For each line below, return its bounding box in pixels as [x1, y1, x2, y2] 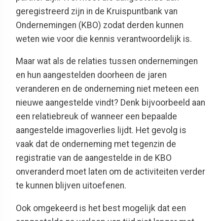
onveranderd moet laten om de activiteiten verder [16, 167, 205, 177]
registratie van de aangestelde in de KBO [16, 153, 172, 163]
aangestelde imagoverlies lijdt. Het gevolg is [16, 125, 186, 136]
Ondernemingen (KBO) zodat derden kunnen [16, 20, 184, 30]
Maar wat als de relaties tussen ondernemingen [16, 56, 198, 67]
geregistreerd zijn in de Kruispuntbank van [16, 6, 178, 16]
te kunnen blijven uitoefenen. [16, 181, 126, 191]
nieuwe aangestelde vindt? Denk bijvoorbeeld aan [16, 98, 205, 108]
